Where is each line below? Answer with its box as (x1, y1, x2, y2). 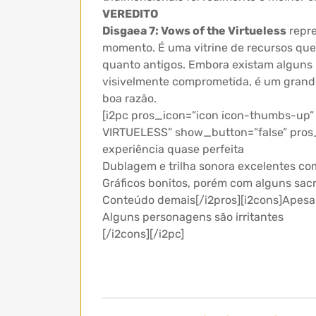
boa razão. (102, 92, 157, 105)
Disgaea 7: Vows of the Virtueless (102, 24, 286, 37)
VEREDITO (102, 7, 158, 20)
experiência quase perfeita (102, 142, 244, 156)
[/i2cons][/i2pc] (102, 227, 184, 241)
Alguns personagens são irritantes (102, 210, 284, 224)
